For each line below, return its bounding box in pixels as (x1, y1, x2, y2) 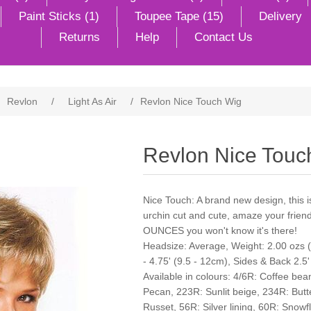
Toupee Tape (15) (135, 10, 224, 23)
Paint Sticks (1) (19, 10, 99, 23)
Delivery (259, 10, 302, 23)
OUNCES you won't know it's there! (142, 225, 297, 236)
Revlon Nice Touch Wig (140, 96, 242, 107)
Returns (59, 31, 100, 44)
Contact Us (194, 31, 253, 44)
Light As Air (68, 96, 117, 107)
